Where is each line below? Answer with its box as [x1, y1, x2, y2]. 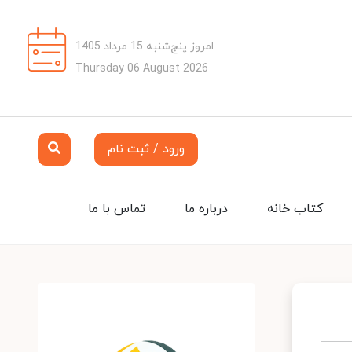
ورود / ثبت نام [108, 141, 185, 158]
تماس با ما [88, 200, 145, 218]
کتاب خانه [267, 200, 323, 218]
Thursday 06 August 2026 [75, 61, 208, 76]
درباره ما [185, 200, 228, 218]
